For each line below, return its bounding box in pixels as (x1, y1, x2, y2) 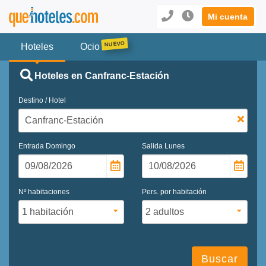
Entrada (18, 141, 46, 150)
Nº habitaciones (18, 187, 69, 196)
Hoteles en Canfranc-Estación (34, 70, 169, 81)
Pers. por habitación (142, 187, 207, 196)
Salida (142, 141, 164, 150)
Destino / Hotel (18, 96, 66, 104)
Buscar (201, 252, 238, 265)
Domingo (46, 141, 75, 150)
